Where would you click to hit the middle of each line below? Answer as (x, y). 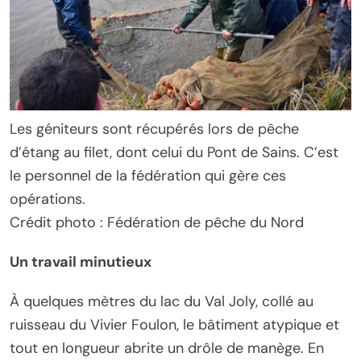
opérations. (50, 199)
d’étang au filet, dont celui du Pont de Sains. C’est (174, 152)
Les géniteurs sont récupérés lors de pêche (154, 129)
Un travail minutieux (81, 261)
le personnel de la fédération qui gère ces (148, 175)
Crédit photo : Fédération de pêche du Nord (157, 222)
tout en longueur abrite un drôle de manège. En (167, 348)
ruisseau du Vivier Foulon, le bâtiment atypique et (174, 324)
